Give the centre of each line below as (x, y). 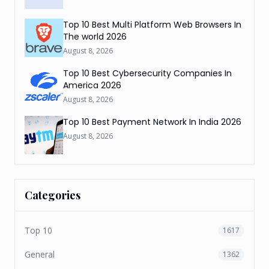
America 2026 (92, 85)
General (40, 254)
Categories (53, 195)
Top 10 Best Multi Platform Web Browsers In (152, 24)
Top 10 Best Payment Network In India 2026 (152, 122)
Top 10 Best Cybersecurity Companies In (147, 73)
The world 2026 (95, 36)
